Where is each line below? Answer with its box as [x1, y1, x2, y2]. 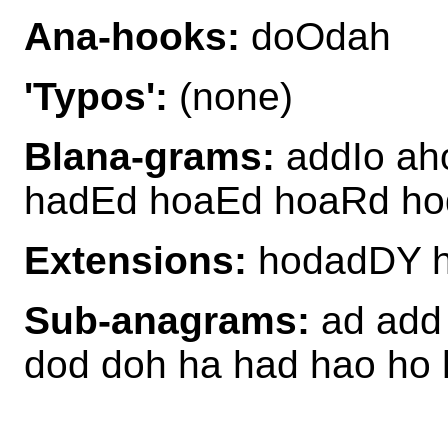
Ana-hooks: [24, 14, 240, 58]
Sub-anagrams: [24, 298, 310, 342]
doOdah [240, 14, 391, 58]
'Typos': [24, 74, 168, 118]
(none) [168, 74, 293, 118]
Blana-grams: [24, 134, 275, 178]
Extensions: [24, 238, 247, 282]
